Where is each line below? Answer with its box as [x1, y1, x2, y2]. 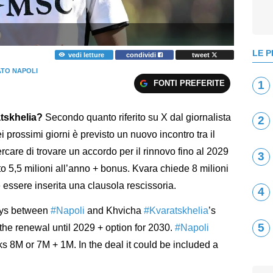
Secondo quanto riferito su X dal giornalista [43, 112, 231, 123]
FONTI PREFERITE [153, 78, 225, 88]
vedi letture [68, 51, 104, 58]
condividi [126, 51, 158, 58]
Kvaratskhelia [149, 205, 208, 216]
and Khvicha [85, 205, 144, 216]
